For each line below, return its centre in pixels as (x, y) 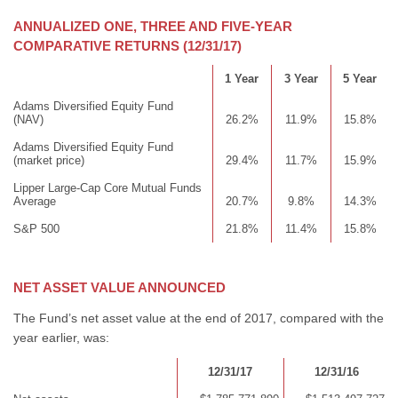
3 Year (301, 79)
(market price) (48, 160)
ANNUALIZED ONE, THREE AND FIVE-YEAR (152, 26)
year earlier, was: (61, 338)
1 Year (242, 79)
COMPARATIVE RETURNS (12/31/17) (127, 46)
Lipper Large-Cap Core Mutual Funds (107, 188)
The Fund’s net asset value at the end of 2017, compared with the (198, 318)
